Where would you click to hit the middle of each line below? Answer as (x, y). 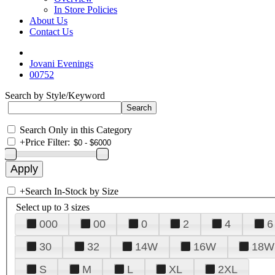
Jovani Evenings (61, 64)
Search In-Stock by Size (72, 191)
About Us (48, 21)
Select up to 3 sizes (53, 207)
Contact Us (51, 32)
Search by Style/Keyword (55, 95)
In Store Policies (86, 10)
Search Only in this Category (76, 130)
